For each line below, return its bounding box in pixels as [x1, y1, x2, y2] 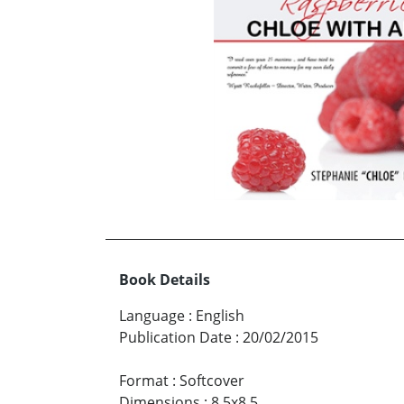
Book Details [119, 269, 210, 289]
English [196, 305, 244, 326]
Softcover [179, 370, 244, 390]
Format [119, 370, 169, 390]
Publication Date [119, 326, 232, 347]
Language [119, 305, 185, 326]
